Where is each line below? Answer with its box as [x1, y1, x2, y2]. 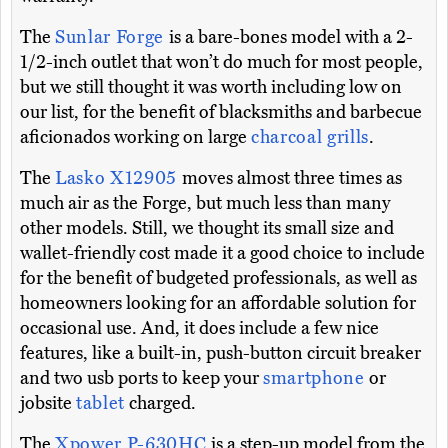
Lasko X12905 [55, 167, 182, 190]
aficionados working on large [20, 126, 251, 149]
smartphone [263, 367, 365, 390]
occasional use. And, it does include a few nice [20, 317, 379, 340]
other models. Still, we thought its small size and [20, 217, 394, 240]
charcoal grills [251, 126, 369, 149]
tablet [76, 392, 125, 415]
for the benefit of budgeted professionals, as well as [20, 267, 417, 290]
